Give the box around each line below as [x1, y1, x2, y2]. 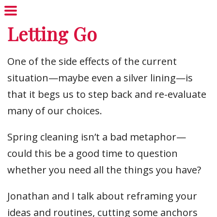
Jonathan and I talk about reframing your [7, 189, 197, 202]
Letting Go [7, 21, 97, 46]
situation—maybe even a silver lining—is [7, 71, 193, 84]
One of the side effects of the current [7, 55, 177, 68]
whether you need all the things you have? [7, 163, 201, 176]
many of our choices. [7, 104, 102, 117]
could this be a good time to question [7, 147, 178, 160]
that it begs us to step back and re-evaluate [7, 88, 206, 101]
